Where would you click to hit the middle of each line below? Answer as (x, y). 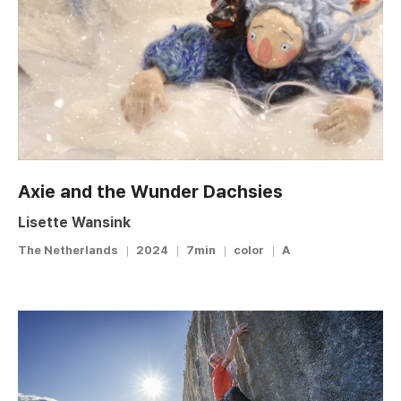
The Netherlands (68, 250)
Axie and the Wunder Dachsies (150, 191)
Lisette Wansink (74, 222)
